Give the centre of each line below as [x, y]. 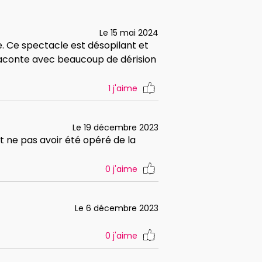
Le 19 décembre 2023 [116, 128]
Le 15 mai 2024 [129, 33]
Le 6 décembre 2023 [117, 208]
